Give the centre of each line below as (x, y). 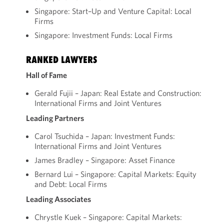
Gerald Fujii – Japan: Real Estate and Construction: (118, 93)
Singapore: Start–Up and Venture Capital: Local (113, 11)
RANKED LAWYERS (61, 59)
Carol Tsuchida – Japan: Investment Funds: (104, 136)
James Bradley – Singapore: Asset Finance (104, 160)
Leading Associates (58, 199)
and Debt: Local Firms (70, 184)
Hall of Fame (46, 75)
